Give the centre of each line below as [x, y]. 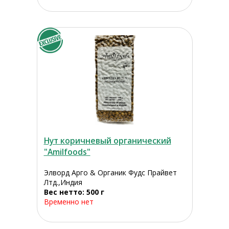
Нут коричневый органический [107, 141]
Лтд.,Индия [63, 182]
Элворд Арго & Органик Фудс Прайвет [110, 173]
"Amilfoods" [67, 152]
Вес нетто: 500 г [74, 192]
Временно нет [68, 202]
